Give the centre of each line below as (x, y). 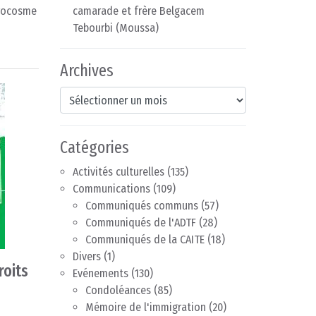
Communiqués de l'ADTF (141, 223)
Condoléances (118, 291)
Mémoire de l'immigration (146, 308)
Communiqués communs (142, 206)
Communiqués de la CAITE (145, 240)
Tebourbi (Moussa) (116, 28)
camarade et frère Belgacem (139, 11)
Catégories (95, 148)
